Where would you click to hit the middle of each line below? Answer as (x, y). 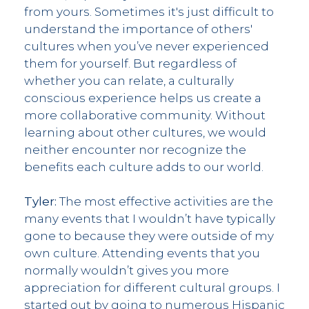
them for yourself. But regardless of (130, 63)
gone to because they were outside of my (149, 236)
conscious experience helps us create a (143, 98)
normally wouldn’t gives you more (127, 270)
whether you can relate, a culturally (129, 80)
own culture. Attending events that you (142, 253)
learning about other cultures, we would (145, 132)
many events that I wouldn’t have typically (150, 218)
